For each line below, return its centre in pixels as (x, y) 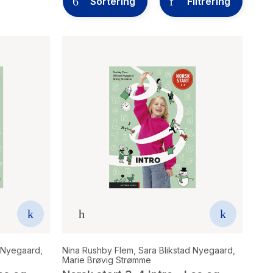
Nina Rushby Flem (98, 250)
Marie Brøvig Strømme (107, 260)
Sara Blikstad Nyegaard (186, 250)
